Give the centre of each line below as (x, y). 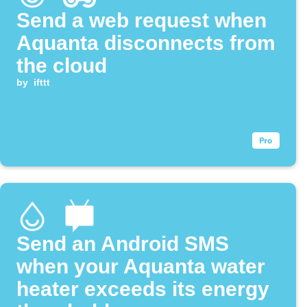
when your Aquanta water (141, 267)
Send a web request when (142, 21)
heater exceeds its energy (143, 289)
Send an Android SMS (123, 244)
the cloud (62, 66)
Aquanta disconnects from (146, 43)
